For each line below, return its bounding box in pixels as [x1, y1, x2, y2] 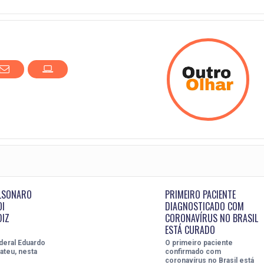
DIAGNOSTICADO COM [164, 199, 244, 213]
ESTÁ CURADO [164, 222, 215, 237]
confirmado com [164, 247, 221, 256]
